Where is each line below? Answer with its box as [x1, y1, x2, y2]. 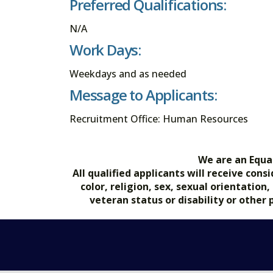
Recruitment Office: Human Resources [69, 112, 248, 126]
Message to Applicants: [69, 85, 217, 105]
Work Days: [69, 40, 141, 60]
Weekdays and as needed [69, 67, 186, 81]
